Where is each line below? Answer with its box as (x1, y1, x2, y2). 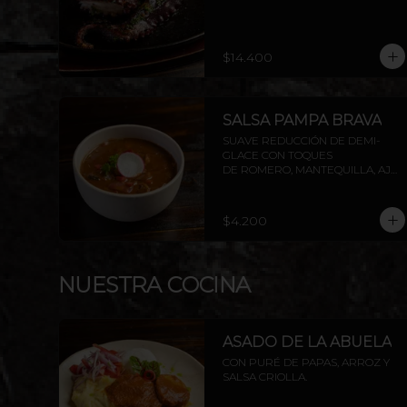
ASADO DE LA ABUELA (223, 333, 392, 351)
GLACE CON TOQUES (223, 148, 333, 162)
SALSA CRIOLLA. (223, 370, 307, 383)
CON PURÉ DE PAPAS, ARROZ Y (223, 355, 390, 369)
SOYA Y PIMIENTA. (223, 177, 316, 191)
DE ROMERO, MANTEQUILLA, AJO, (223, 163, 401, 176)
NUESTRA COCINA (58, 272, 251, 298)
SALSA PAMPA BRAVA (223, 112, 382, 129)
